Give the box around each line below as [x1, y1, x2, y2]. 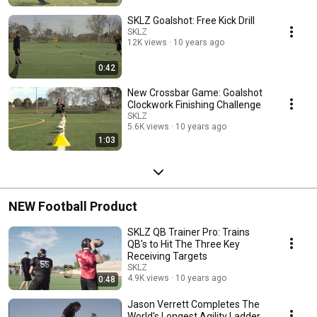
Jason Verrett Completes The [127, 298, 260, 310]
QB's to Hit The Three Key [127, 238, 240, 250]
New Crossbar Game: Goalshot [127, 86, 263, 98]
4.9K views [127, 272, 169, 283]
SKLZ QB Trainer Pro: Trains [127, 226, 250, 238]
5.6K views [127, 121, 169, 132]
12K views [127, 37, 167, 47]
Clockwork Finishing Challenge [127, 98, 261, 110]
